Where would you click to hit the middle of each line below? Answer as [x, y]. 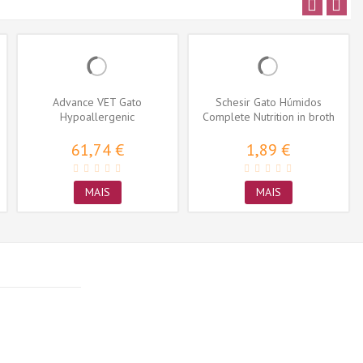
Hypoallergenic [98, 117]
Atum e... [268, 132]
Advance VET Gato [98, 102]
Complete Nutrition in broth [268, 117]
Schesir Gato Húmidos [268, 102]
